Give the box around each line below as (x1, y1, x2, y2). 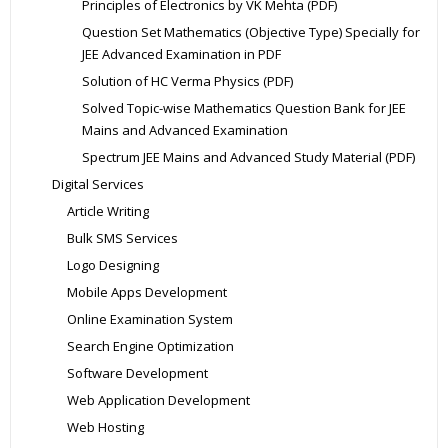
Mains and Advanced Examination (82, 120, 288, 139)
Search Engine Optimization (67, 336, 234, 355)
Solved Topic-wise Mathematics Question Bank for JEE (82, 98, 406, 117)
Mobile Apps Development (67, 282, 227, 301)
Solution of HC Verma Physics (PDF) (82, 71, 293, 90)
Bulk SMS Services (67, 228, 178, 247)
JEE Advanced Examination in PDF (82, 44, 281, 63)
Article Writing (67, 201, 149, 220)
